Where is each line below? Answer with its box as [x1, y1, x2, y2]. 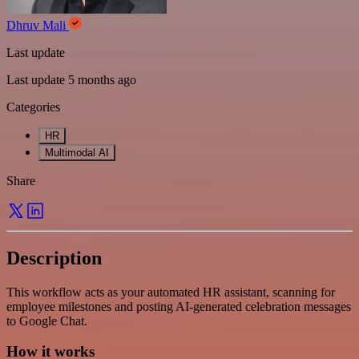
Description [6, 247, 102, 268]
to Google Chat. [6, 313, 87, 328]
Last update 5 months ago [6, 72, 136, 87]
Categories [6, 99, 60, 114]
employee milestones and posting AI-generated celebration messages [6, 299, 351, 313]
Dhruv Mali [6, 18, 69, 32]
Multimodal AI [45, 146, 109, 159]
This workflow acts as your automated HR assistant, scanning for [6, 284, 335, 299]
